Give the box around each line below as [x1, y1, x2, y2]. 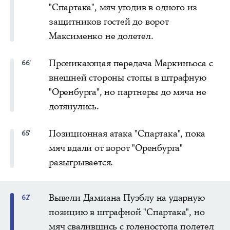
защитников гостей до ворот [49, 15, 169, 28]
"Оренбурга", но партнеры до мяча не [49, 85, 206, 98]
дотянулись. [49, 100, 99, 112]
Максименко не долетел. [49, 29, 154, 42]
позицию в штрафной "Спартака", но [49, 205, 205, 218]
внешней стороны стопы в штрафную [49, 71, 206, 84]
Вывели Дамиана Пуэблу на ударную [49, 191, 205, 204]
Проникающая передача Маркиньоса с [49, 56, 213, 69]
